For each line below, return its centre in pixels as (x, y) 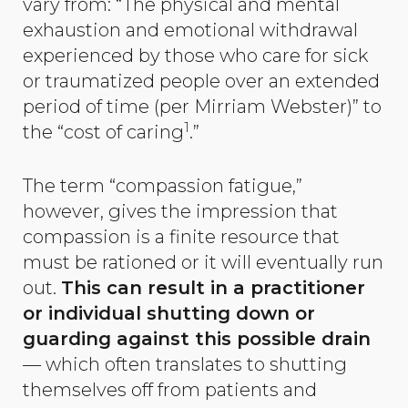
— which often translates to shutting (185, 365)
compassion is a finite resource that (181, 237)
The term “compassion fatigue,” (163, 186)
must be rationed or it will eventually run (203, 263)
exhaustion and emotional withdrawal (190, 31)
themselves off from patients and (170, 390)
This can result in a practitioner (213, 288)
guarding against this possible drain (197, 339)
